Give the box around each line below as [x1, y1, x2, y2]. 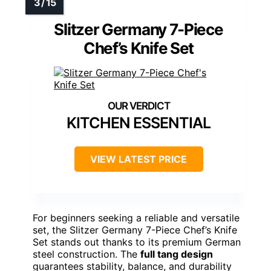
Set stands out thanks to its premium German [33, 235, 241, 248]
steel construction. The [33, 247, 140, 260]
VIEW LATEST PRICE [90, 152, 187, 165]
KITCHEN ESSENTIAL [67, 113, 211, 132]
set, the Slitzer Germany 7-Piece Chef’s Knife [33, 223, 237, 236]
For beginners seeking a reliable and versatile [33, 211, 240, 224]
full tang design [140, 247, 213, 260]
